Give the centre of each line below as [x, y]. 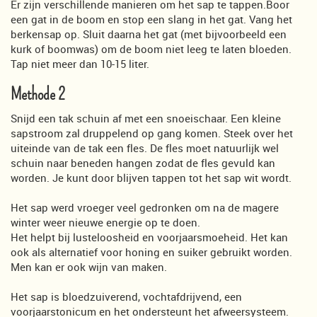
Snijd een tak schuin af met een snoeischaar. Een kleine [146, 118]
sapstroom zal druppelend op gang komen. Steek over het [152, 133]
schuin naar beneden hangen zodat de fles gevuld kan [143, 162]
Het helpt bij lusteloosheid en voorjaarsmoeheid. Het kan [149, 237]
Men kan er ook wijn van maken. [89, 266]
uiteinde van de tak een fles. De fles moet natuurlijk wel [145, 148]
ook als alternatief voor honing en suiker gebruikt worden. [151, 252]
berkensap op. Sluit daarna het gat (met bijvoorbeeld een [149, 34]
